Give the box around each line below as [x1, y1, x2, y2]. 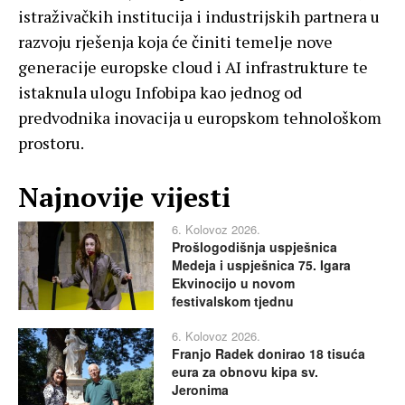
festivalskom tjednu [172, 292, 294, 311]
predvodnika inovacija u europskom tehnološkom [18, 107, 381, 129]
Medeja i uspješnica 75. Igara [172, 256, 351, 275]
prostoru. [18, 132, 84, 155]
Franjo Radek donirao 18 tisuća [172, 344, 365, 363]
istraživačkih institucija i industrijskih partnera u [18, 5, 380, 28]
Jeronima [172, 381, 229, 400]
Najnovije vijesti [18, 179, 231, 216]
